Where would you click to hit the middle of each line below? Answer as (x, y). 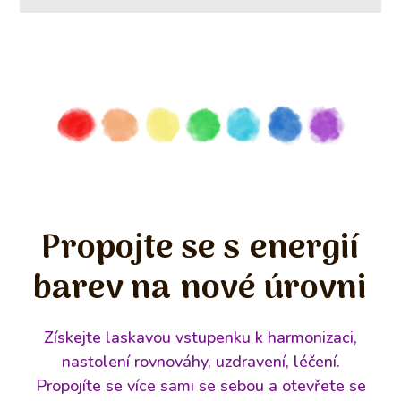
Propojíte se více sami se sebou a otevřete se (200, 385)
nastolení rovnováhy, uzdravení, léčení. (200, 361)
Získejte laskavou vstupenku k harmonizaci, (200, 337)
